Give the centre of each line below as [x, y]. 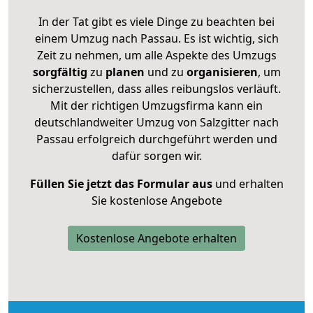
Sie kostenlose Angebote [156, 200]
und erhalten [248, 183]
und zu [164, 72]
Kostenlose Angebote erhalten [156, 238]
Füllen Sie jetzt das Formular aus [121, 183]
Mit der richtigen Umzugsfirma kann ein [156, 105]
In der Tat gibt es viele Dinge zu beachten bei [156, 21]
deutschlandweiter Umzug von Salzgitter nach [156, 122]
